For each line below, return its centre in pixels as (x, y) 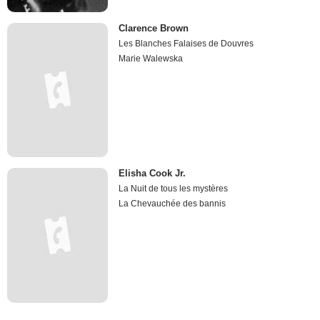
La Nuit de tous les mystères (174, 189)
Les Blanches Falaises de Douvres (186, 44)
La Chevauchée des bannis (172, 204)
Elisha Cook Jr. (152, 174)
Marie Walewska (151, 59)
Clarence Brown (154, 29)
